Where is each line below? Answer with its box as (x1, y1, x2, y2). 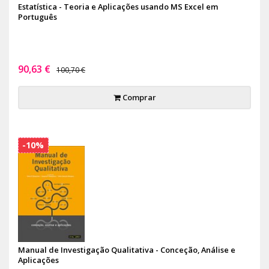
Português (18, 11, 57, 22)
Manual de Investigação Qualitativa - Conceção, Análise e (18, 244, 235, 255)
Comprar (120, 91, 156, 103)
